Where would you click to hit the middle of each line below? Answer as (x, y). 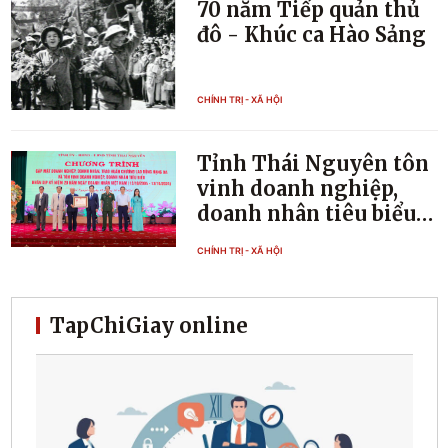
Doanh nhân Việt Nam (311, 263)
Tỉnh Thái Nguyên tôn (313, 163)
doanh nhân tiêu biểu (307, 213)
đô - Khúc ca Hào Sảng (312, 35)
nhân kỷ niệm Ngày (299, 238)
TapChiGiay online (148, 325)
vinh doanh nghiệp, (298, 188)
